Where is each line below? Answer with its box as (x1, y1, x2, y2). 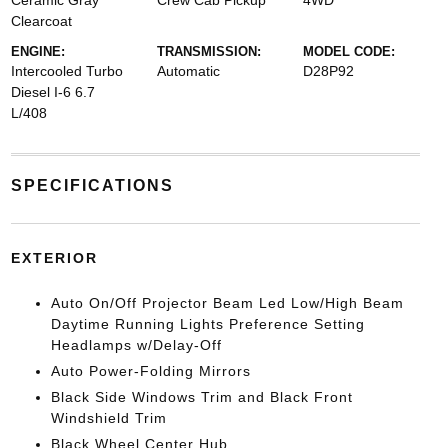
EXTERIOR (10, 250, 98, 266)
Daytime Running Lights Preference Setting (50, 316, 365, 332)
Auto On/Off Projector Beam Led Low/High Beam (50, 295, 404, 311)
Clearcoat (10, 13, 72, 29)
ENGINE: (10, 44, 65, 59)
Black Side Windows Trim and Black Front (50, 389, 353, 405)
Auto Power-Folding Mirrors (50, 363, 251, 379)
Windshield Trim (50, 410, 167, 426)
